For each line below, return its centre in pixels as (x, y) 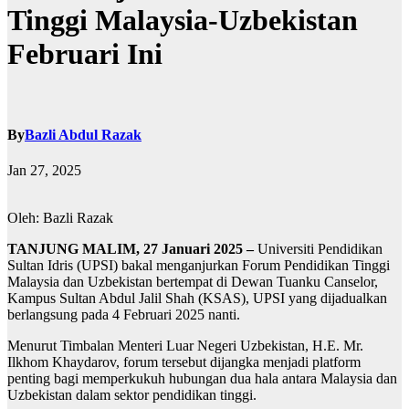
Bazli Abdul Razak (83, 135)
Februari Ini (85, 54)
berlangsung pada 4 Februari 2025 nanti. (124, 315)
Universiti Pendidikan (318, 249)
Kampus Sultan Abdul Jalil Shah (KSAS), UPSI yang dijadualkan (197, 299)
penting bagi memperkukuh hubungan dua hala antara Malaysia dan (202, 379)
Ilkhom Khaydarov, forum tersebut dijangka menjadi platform (184, 362)
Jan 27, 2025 (44, 171)
